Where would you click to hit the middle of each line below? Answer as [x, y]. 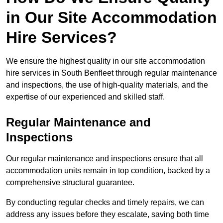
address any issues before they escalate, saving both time [108, 215]
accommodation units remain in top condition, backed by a [108, 171]
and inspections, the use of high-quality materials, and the [107, 85]
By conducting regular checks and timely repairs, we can [105, 203]
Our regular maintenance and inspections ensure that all [105, 159]
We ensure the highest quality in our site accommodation [106, 61]
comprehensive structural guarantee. [70, 183]
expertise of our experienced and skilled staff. [85, 97]
